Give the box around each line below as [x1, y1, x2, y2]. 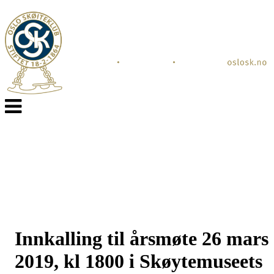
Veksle [4, 96, 30, 107]
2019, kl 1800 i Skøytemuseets [15, 250, 262, 273]
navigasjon [4, 107, 46, 118]
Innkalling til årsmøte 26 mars [15, 228, 268, 250]
